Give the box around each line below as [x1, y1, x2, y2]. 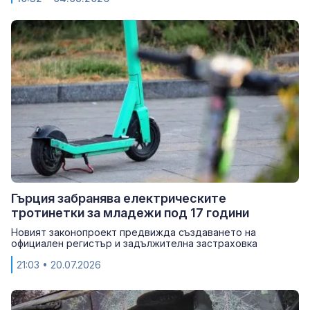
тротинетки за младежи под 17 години [11, 205, 249, 220]
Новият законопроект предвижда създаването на [11, 226, 256, 238]
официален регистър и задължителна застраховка [11, 237, 257, 249]
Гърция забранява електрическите [11, 190, 226, 206]
